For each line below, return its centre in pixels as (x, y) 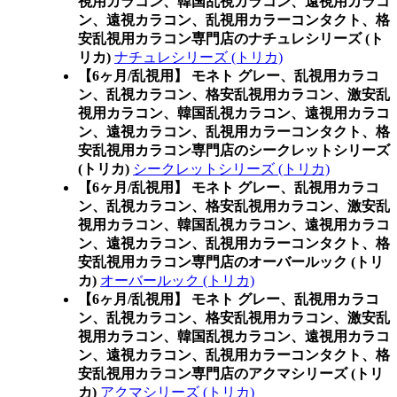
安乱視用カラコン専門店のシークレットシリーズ (234, 150)
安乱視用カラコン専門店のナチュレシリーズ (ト (231, 39)
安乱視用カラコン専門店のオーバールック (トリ (231, 262)
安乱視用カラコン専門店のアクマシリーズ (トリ (231, 374)
